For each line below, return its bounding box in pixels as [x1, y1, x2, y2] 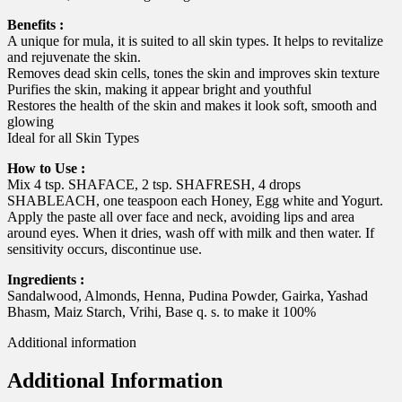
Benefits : [7, 17, 64, 33]
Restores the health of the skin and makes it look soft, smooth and [7, 98, 377, 114]
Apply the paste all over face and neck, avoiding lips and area [7, 209, 354, 225]
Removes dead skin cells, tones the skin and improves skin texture [7, 66, 380, 82]
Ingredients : [7, 272, 84, 288]
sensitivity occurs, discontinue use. [7, 241, 202, 258]
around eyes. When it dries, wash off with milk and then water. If [7, 225, 374, 241]
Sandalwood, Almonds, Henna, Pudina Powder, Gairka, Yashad [7, 288, 368, 304]
